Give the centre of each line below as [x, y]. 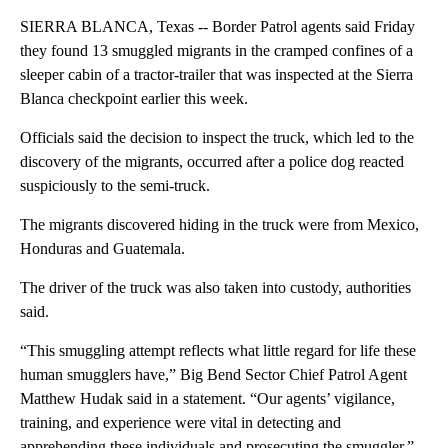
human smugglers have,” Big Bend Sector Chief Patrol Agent [213, 375]
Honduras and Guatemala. [102, 249]
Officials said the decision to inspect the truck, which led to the [217, 138]
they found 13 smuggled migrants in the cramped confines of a [216, 51]
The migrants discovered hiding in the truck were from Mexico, [219, 225]
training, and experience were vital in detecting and [180, 423]
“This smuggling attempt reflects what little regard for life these [218, 351]
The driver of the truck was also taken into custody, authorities [215, 288]
